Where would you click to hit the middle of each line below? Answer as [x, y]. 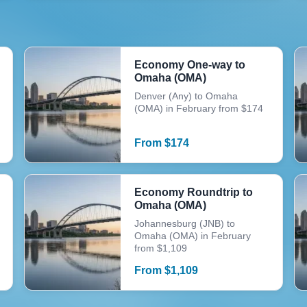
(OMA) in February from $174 [198, 108]
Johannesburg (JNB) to [184, 223]
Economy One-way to [189, 65]
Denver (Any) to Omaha [186, 96]
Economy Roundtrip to [193, 192]
